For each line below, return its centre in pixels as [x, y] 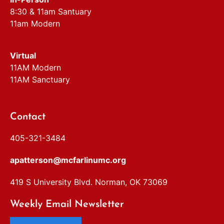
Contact [28, 117]
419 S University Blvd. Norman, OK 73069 [89, 182]
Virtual [23, 55]
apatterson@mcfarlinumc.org [68, 160]
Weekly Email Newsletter [67, 204]
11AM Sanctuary [40, 79]
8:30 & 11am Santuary [51, 11]
